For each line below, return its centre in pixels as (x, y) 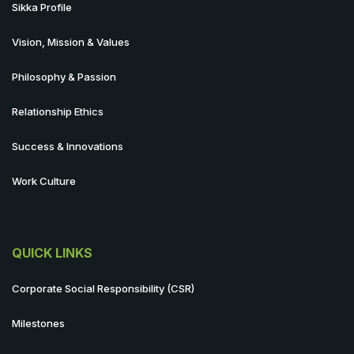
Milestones (38, 323)
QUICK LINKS (52, 252)
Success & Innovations (68, 146)
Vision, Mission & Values (71, 41)
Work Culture (44, 181)
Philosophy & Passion (64, 76)
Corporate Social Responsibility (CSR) (103, 288)
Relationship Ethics (58, 111)
